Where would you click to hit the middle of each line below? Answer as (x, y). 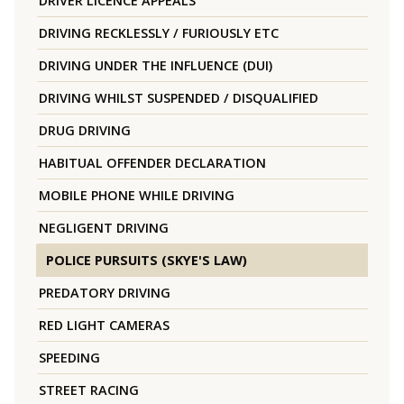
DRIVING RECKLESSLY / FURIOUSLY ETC (159, 33)
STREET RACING (89, 390)
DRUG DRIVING (85, 131)
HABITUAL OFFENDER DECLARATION (152, 163)
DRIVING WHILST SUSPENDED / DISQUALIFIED (179, 98)
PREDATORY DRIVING (105, 293)
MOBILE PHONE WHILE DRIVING (137, 196)
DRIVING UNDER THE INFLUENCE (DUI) (156, 66)
